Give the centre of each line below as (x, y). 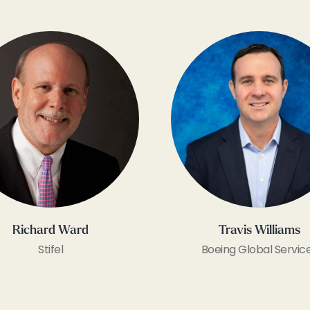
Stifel (51, 250)
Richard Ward (51, 231)
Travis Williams (259, 231)
